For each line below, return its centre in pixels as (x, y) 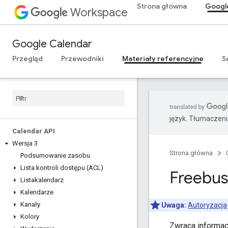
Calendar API (34, 131)
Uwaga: (174, 205)
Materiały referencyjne (163, 59)
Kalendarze (37, 192)
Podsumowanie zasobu (55, 155)
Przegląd (27, 59)
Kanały (30, 204)
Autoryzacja (207, 205)
